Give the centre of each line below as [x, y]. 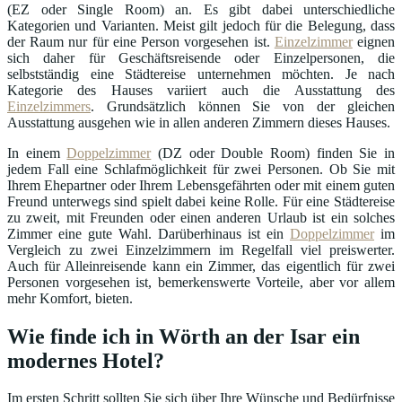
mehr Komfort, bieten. [70, 298]
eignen [374, 41]
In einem [37, 153]
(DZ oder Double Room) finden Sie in [273, 153]
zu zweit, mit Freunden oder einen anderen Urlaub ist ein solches [201, 217]
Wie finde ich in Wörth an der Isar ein [184, 336]
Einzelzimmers [49, 106]
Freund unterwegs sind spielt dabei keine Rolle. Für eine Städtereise [201, 201]
